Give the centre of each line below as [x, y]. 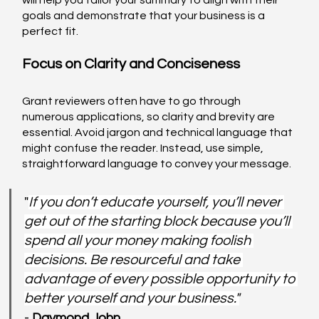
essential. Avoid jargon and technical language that [159, 133]
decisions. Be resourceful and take [134, 260]
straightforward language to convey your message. [157, 164]
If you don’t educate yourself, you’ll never [157, 203]
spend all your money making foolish [139, 241]
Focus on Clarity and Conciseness [131, 64]
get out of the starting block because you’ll [159, 222]
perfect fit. [51, 32]
